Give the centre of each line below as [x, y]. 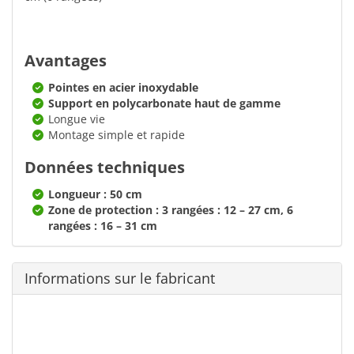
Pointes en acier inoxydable [123, 87]
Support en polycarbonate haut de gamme [164, 103]
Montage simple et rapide [117, 135]
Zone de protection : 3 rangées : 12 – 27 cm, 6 [171, 210]
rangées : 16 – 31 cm [103, 226]
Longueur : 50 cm [95, 194]
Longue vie [77, 119]
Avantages [66, 60]
